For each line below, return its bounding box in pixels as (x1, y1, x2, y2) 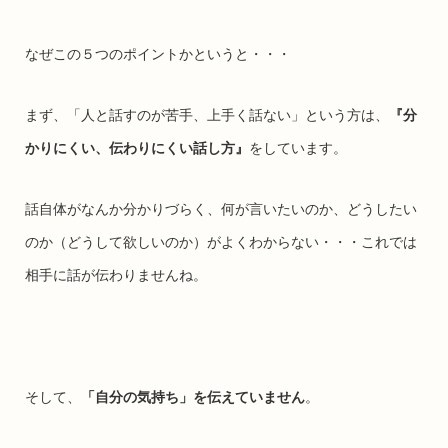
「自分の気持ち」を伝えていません (80, 388, 305, 405)
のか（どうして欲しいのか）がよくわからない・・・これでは (24, 233, 417, 250)
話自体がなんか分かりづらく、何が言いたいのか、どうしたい (24, 200, 417, 217)
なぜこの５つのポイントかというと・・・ (24, 45, 291, 62)
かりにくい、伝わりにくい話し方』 (24, 139, 249, 156)
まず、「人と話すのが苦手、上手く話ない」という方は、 (24, 106, 389, 123)
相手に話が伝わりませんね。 (24, 266, 207, 283)
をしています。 (248, 139, 347, 156)
